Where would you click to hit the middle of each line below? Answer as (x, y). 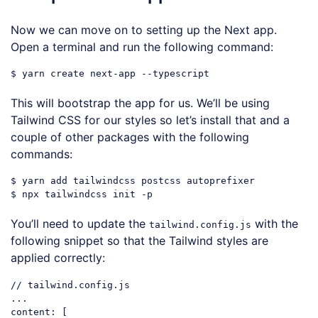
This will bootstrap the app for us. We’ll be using (140, 103)
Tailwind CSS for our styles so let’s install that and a (150, 120)
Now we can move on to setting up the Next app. (144, 29)
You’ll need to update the (80, 224)
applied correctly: (58, 258)
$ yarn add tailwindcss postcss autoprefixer (133, 181)
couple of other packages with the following (130, 137)
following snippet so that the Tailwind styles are (139, 241)
